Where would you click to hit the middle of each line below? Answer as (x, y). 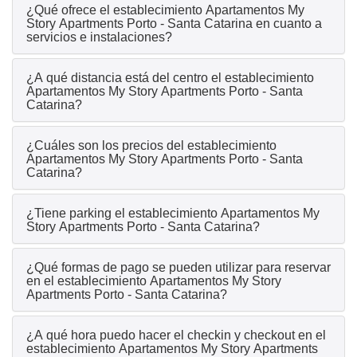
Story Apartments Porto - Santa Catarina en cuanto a (174, 24)
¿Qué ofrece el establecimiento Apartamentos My (165, 10)
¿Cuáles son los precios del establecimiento (151, 146)
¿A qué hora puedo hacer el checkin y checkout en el (176, 335)
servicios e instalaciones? (99, 37)
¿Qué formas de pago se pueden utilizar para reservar (178, 268)
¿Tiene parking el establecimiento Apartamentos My (173, 214)
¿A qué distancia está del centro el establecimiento (170, 78)
